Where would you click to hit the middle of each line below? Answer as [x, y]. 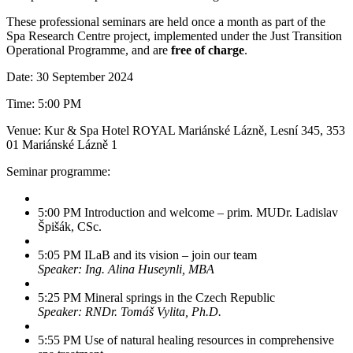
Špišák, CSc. [70, 226]
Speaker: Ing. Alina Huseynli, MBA [126, 269]
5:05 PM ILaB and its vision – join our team [147, 255]
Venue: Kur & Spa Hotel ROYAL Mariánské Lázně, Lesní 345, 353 [176, 130]
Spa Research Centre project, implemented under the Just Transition [174, 35]
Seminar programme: [58, 171]
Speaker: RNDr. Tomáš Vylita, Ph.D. [130, 311]
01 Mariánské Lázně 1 [62, 144]
